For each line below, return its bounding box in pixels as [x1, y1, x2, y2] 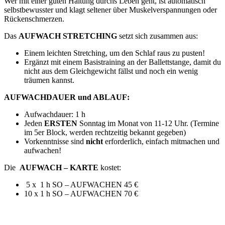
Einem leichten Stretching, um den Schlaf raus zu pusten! [24, 49, 205, 58]
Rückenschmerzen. [4, 15, 64, 24]
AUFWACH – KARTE [20, 163, 98, 172]
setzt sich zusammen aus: [117, 32, 198, 41]
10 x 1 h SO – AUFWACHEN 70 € [24, 189, 138, 198]
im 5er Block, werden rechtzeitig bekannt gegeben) [24, 128, 186, 137]
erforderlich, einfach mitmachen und [103, 137, 219, 146]
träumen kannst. [24, 76, 74, 85]
